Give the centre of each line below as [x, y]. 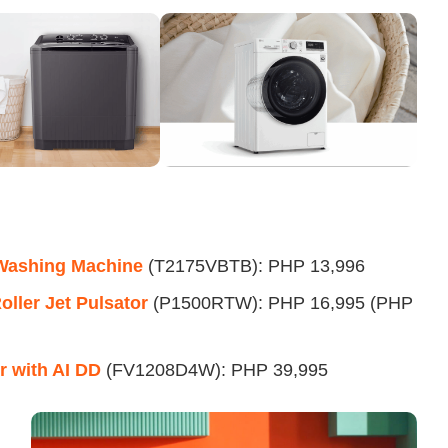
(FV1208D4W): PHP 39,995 [214, 370]
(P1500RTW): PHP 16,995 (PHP [280, 303]
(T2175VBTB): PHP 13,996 [254, 266]
